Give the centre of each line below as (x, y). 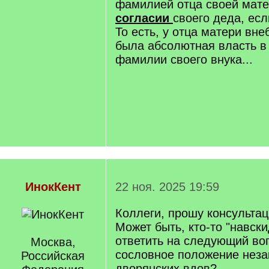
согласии (144, 18)
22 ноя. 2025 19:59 (167, 187)
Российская (53, 256)
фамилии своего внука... (184, 59)
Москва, (53, 242)
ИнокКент (53, 187)
